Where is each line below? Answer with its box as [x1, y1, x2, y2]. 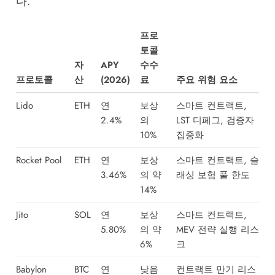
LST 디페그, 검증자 [176, 114, 254, 128]
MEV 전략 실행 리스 [176, 223, 259, 237]
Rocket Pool [15, 153, 61, 168]
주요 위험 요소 [176, 73, 238, 87]
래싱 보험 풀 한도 [176, 168, 250, 182]
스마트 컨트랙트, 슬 [176, 153, 259, 168]
